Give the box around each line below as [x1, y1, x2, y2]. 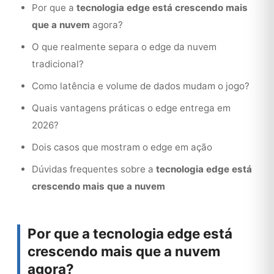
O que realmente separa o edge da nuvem [32, 41, 217, 53]
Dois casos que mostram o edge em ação [32, 141, 212, 153]
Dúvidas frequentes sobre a [32, 163, 156, 175]
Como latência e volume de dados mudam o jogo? [32, 80, 250, 92]
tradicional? [32, 58, 84, 70]
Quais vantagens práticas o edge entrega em [32, 102, 231, 114]
